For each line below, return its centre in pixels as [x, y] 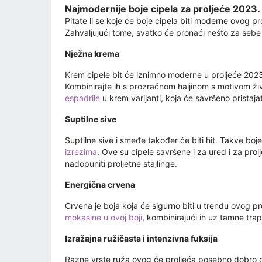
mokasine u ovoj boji [104, 218]
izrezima [81, 152]
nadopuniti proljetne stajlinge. [121, 164]
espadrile [82, 98]
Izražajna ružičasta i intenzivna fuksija [141, 239]
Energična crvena [100, 185]
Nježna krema [92, 54]
